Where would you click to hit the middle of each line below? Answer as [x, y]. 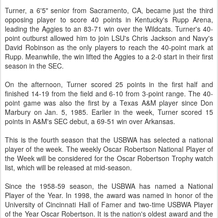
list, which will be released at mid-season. [68, 167]
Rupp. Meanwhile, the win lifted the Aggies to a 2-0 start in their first [109, 56]
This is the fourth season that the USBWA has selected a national [109, 140]
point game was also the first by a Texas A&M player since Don [109, 103]
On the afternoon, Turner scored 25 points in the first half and [109, 84]
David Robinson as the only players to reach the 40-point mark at [109, 47]
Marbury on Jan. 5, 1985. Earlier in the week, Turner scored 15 [109, 112]
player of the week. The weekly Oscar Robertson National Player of [109, 149]
